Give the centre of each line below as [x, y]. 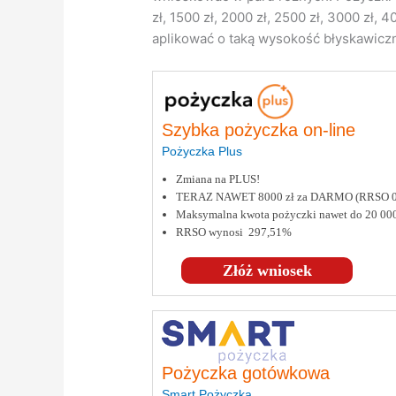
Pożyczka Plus [202, 152]
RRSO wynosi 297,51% [234, 232]
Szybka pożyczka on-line [259, 130]
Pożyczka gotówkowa [246, 373]
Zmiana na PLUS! [218, 179]
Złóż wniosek [267, 271]
